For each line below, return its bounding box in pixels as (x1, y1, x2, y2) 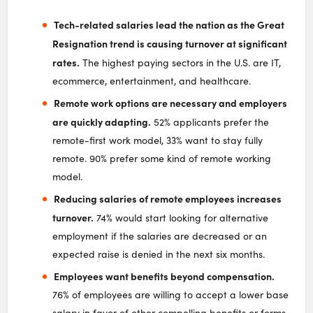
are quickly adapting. (52, 114, 152, 129)
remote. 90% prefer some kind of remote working (52, 151, 272, 165)
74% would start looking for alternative (94, 210, 269, 224)
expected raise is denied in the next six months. (52, 247, 265, 261)
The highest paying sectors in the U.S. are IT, (80, 55, 282, 69)
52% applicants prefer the (151, 115, 270, 129)
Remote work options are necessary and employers (53, 95, 287, 110)
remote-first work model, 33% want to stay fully (52, 133, 263, 147)
